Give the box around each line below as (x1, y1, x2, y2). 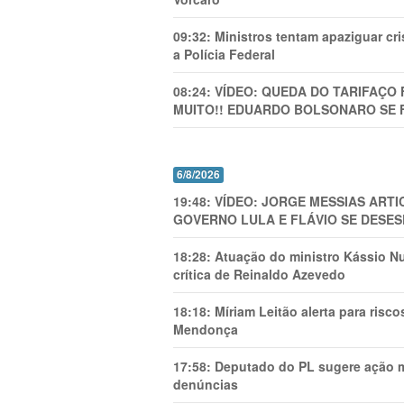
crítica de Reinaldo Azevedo (173, 265, 345, 283)
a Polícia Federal (173, 45, 275, 63)
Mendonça (173, 320, 238, 338)
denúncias (173, 375, 238, 393)
